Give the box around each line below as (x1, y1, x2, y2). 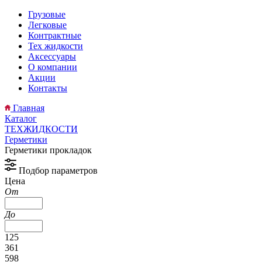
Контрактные (28, 30, 81, 40)
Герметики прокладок (5, 145, 92, 155)
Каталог (5, 113, 37, 123)
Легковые (28, 20, 67, 30)
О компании (28, 62, 77, 72)
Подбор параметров (16, 166, 98, 175)
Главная (13, 103, 44, 113)
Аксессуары (28, 51, 76, 61)
